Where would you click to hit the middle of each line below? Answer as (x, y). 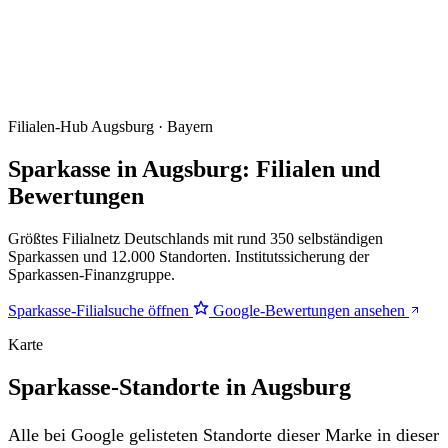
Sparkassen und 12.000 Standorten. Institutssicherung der (188, 256)
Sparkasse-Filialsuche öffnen (100, 310)
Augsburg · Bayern (152, 126)
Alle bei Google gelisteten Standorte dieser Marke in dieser (223, 434)
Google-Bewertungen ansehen (309, 310)
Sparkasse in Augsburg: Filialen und (194, 168)
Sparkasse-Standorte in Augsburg (179, 386)
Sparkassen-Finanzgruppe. (91, 274)
